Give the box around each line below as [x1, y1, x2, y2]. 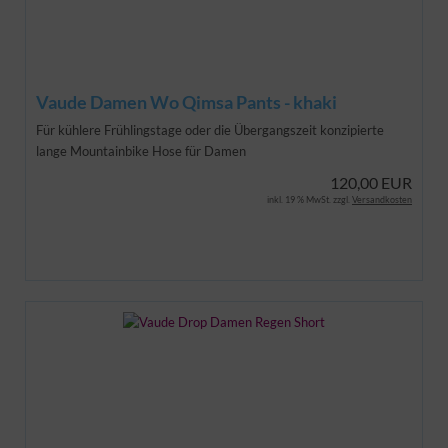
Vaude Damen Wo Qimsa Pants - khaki [36, 90, 337, 113]
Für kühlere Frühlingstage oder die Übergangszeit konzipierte [36, 121, 384, 138]
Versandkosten [352, 193, 412, 205]
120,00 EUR [330, 172, 412, 192]
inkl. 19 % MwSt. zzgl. [267, 193, 352, 205]
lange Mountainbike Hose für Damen [36, 142, 246, 159]
